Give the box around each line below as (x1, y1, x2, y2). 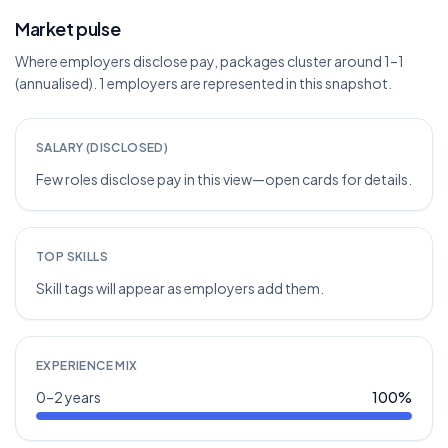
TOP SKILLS (36, 249, 108, 264)
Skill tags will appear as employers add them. (36, 279, 324, 297)
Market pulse (15, 17, 121, 40)
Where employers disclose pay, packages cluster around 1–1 (15, 52, 404, 70)
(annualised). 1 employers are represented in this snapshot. (15, 74, 392, 92)
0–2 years (36, 388, 101, 406)
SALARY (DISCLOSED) (36, 140, 169, 155)
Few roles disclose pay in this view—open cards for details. (36, 170, 412, 188)
